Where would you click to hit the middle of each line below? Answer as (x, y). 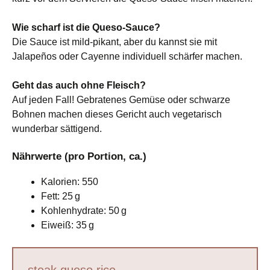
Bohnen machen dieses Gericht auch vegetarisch (117, 114)
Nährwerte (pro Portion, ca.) (79, 156)
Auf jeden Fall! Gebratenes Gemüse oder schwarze (121, 99)
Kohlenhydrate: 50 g (84, 210)
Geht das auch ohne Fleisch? (79, 85)
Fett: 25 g (61, 196)
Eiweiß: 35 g (67, 225)
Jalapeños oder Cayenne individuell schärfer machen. (127, 56)
